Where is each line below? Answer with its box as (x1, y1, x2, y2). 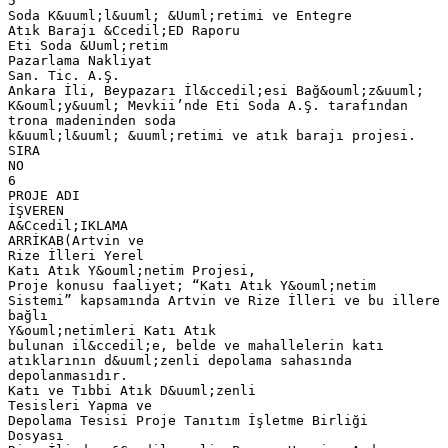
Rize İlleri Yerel (8, 247, 144, 263)
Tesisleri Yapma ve (8, 397, 152, 413)
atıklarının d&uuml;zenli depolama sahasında (8, 352, 352, 368)
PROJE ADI (8, 187, 80, 203)
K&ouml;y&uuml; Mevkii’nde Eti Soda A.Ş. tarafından (8, 97, 408, 113)
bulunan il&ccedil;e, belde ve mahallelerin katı (8, 337, 384, 353)
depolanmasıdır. (8, 367, 128, 383)
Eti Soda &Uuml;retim (8, 37, 168, 53)
